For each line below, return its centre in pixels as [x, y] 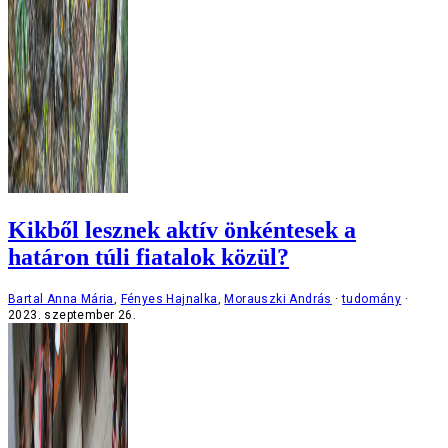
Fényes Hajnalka [169, 299]
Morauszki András [278, 299]
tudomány [372, 299]
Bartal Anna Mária [61, 299]
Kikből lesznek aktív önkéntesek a [182, 230]
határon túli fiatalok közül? [148, 257]
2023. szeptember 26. [72, 315]
